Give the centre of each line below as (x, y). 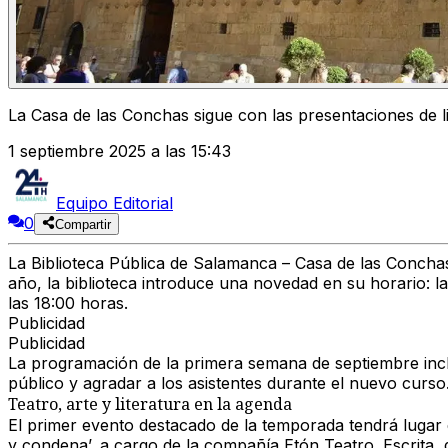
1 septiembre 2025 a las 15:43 (119, 151)
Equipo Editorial (114, 203)
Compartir (83, 225)
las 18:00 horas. (68, 303)
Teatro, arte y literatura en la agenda (150, 404)
